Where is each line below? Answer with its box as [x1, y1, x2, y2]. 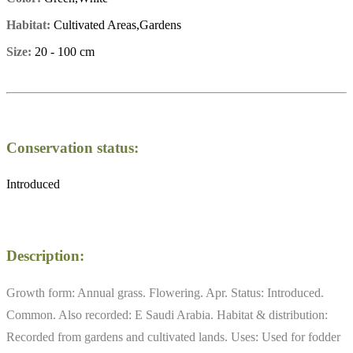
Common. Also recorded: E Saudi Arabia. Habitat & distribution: [6, 307, 328, 321]
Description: [6, 247, 84, 265]
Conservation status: [6, 139, 139, 156]
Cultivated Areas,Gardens [50, 17, 181, 32]
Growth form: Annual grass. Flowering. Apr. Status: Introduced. [6, 285, 324, 299]
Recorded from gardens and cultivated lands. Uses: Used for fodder [6, 329, 340, 344]
